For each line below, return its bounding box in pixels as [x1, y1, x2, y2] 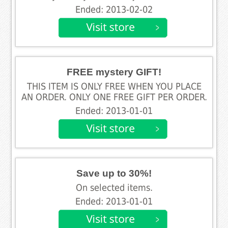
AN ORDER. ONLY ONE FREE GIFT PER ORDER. [21, 92, 207, 102]
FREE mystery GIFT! [67, 66, 161, 77]
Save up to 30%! [76, 167, 152, 179]
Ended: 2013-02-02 [75, 4, 153, 15]
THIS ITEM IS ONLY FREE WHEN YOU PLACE [26, 81, 202, 92]
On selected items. [75, 182, 153, 193]
